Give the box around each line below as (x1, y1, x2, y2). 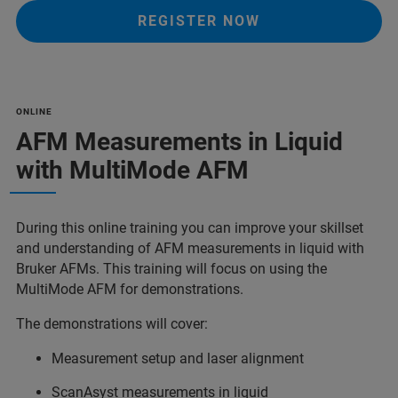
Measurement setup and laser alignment (52, 349, 304, 367)
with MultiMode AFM (16, 155, 249, 185)
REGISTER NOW (137, 12, 260, 29)
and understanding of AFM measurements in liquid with (16, 239, 364, 257)
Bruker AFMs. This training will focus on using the (16, 259, 327, 277)
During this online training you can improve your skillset (16, 219, 363, 236)
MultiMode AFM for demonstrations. (16, 280, 243, 298)
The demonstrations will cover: (16, 314, 208, 332)
